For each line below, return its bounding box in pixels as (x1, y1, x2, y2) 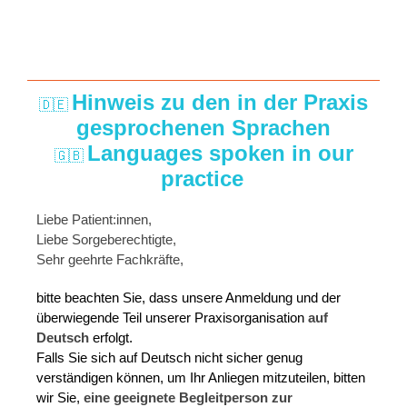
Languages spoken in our (86, 141, 353, 166)
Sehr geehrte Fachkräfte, (36, 252, 184, 268)
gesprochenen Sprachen (76, 115, 331, 141)
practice (160, 166, 243, 192)
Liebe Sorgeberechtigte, (36, 232, 176, 248)
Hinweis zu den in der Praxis (72, 90, 368, 115)
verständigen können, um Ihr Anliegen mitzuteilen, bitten (36, 370, 365, 386)
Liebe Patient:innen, (36, 212, 152, 228)
